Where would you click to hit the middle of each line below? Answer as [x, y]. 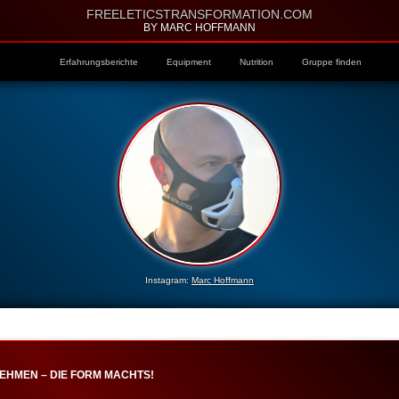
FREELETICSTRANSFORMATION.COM [199, 14]
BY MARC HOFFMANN [199, 28]
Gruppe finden [331, 62]
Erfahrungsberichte [98, 62]
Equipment [188, 62]
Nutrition [256, 62]
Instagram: [168, 280]
